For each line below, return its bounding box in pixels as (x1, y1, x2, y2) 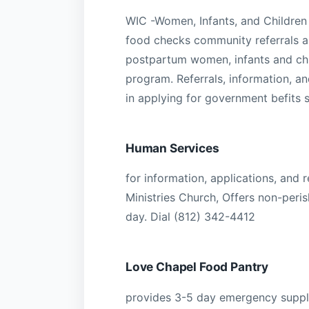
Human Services (126, 140, 219, 155)
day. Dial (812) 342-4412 (126, 210, 255, 224)
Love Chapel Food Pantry (126, 259, 269, 275)
